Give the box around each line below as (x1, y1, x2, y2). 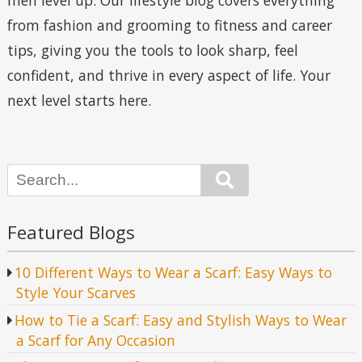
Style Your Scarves (15, 283, 136, 303)
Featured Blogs (6, 220, 135, 246)
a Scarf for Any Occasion (15, 330, 175, 350)
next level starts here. (6, 90, 151, 111)
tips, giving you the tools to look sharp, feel (6, 40, 298, 61)
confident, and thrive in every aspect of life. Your (6, 65, 330, 86)
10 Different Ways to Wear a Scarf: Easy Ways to (15, 263, 333, 283)
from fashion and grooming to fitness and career (6, 15, 332, 36)
